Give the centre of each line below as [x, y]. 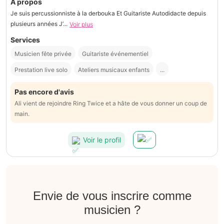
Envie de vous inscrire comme [112, 196]
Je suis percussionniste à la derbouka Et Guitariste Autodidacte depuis [108, 13]
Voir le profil [102, 139]
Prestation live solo [41, 70]
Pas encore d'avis [44, 92]
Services [25, 40]
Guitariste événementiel [115, 54]
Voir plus [81, 24]
